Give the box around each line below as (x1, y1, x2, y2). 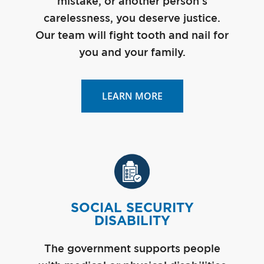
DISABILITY (94, 212, 170, 228)
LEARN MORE (101, 89, 163, 103)
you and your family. (78, 48, 186, 58)
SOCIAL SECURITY (70, 199, 194, 215)
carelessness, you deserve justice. (44, 14, 220, 24)
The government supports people (44, 244, 220, 254)
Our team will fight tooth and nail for (35, 31, 229, 41)
